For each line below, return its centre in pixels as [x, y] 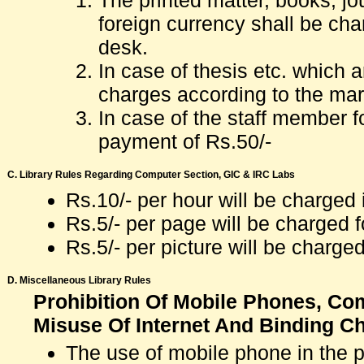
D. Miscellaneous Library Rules [79, 280]
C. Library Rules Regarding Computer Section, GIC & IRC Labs [151, 175]
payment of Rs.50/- [185, 141]
